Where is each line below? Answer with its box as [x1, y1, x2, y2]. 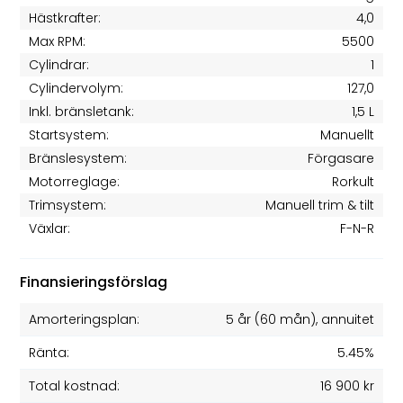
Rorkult [331, 172, 374, 191]
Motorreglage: [29, 172, 121, 191]
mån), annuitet [275, 309, 374, 328]
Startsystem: [29, 125, 110, 144]
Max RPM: [29, 31, 86, 50]
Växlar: [29, 219, 71, 237]
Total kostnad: [29, 376, 121, 395]
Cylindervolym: [29, 78, 124, 97]
